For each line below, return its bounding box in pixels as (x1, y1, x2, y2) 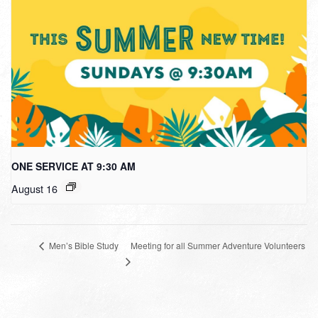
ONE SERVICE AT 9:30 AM (11, 158, 136, 173)
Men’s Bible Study (47, 239, 119, 252)
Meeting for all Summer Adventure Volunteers (131, 238, 305, 251)
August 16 (11, 180, 57, 196)
